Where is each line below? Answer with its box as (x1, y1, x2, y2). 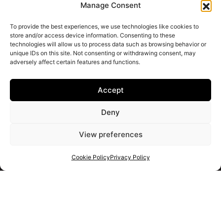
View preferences (78, 129, 143, 139)
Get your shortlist (83, 154, 139, 163)
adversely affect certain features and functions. (10, 58, 140, 66)
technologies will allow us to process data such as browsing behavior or (10, 40, 206, 48)
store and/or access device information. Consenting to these (10, 32, 175, 39)
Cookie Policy (71, 153, 110, 161)
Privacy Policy (110, 153, 150, 161)
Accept (97, 85, 124, 95)
